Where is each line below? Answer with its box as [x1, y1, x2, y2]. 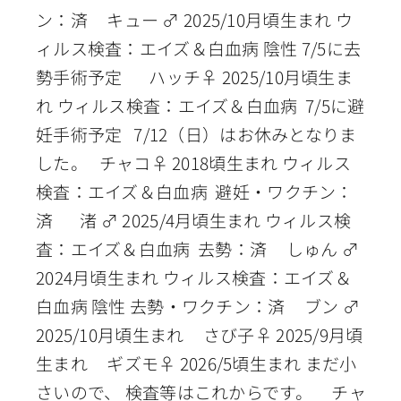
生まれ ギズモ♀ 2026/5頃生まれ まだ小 [35, 350, 357, 375]
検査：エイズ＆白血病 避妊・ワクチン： [35, 178, 354, 203]
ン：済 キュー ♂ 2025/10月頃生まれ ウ [35, 6, 353, 31]
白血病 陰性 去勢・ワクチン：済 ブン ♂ [35, 293, 361, 318]
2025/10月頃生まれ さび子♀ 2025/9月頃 [35, 321, 363, 346]
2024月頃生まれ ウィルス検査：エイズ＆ [35, 264, 352, 289]
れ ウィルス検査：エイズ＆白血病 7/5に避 [35, 92, 365, 117]
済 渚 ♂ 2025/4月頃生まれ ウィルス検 [35, 207, 352, 232]
